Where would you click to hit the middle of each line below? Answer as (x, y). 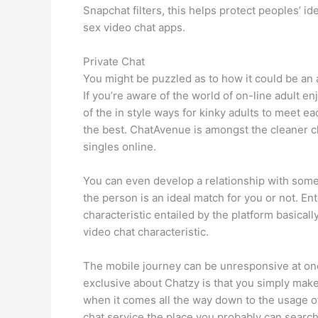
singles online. (120, 146)
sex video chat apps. (134, 27)
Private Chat (114, 61)
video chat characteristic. (146, 231)
